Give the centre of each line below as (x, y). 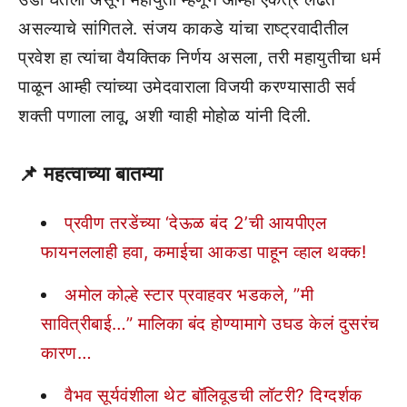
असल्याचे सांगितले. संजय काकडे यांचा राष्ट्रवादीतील (184, 29)
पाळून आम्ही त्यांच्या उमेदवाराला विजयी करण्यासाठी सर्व (187, 87)
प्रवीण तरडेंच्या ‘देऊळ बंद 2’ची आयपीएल (195, 223)
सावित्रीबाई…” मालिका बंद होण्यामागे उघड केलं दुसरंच (210, 323)
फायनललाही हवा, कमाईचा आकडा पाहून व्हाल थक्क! (203, 252)
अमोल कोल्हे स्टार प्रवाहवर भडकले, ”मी (189, 294)
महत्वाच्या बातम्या (104, 173)
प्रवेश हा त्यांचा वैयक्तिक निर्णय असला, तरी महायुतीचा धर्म (199, 58)
